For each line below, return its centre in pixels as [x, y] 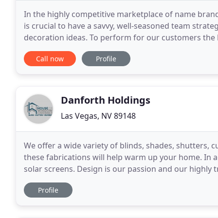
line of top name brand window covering [99, 49]
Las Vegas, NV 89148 [98, 116]
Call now [50, 59]
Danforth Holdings [106, 100]
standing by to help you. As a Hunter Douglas [107, 181]
